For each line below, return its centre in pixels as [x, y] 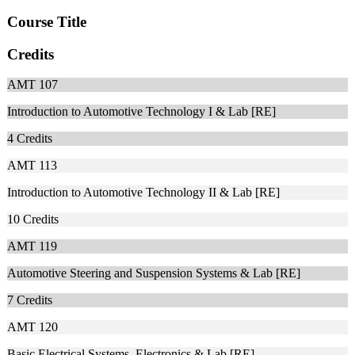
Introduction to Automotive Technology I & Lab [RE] [141, 112]
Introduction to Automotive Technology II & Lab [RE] [143, 193]
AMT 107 [32, 85]
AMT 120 [32, 327]
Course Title [47, 21]
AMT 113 [32, 166]
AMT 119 [32, 246]
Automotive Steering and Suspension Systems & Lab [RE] [154, 273]
